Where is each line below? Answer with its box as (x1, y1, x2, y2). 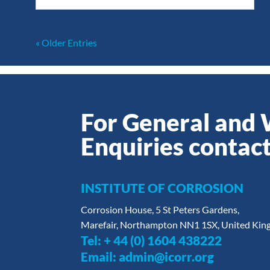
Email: (81, 248, 119, 264)
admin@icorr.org (119, 248, 215, 264)
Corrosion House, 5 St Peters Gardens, (81, 203, 240, 215)
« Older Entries (36, 36, 97, 48)
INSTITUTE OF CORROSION (81, 180, 244, 195)
